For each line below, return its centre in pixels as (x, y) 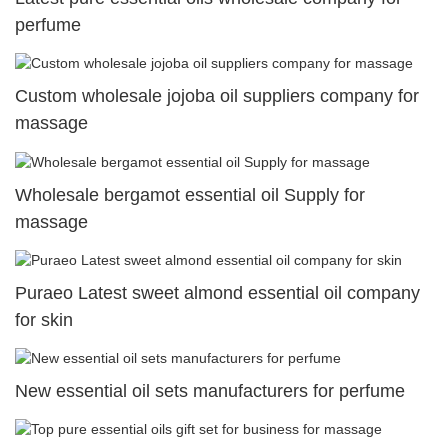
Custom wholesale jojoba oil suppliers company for (217, 96)
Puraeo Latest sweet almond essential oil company (217, 292)
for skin (44, 319)
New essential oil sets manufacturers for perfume (210, 390)
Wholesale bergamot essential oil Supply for (190, 194)
